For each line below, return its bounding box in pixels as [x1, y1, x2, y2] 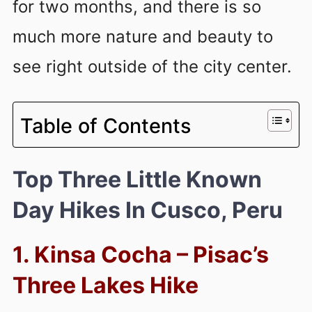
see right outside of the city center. [13, 56, 292, 77]
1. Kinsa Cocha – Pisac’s [13, 240, 269, 268]
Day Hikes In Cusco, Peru [13, 196, 283, 224]
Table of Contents [20, 113, 191, 138]
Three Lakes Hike [13, 271, 198, 299]
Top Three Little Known [13, 165, 262, 193]
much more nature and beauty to [13, 26, 273, 47]
